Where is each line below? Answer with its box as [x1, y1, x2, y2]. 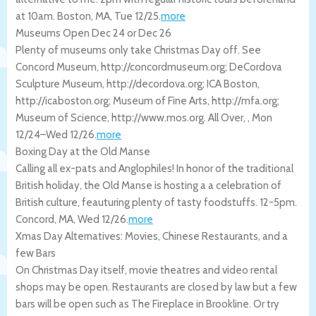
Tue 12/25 [114, 9, 159, 23]
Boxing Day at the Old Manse [16, 145, 150, 158]
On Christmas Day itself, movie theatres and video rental [16, 263, 277, 276]
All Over [208, 111, 243, 124]
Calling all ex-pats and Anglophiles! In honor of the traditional [16, 162, 293, 175]
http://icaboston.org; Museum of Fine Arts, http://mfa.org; [16, 94, 279, 107]
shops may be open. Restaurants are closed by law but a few [16, 280, 297, 293]
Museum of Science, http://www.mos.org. [16, 111, 208, 124]
